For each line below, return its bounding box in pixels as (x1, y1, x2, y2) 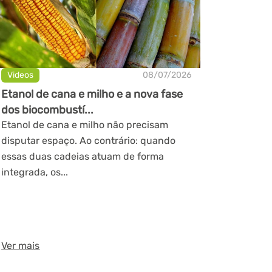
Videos (7, 69, 34, 80)
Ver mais (1, 239, 40, 251)
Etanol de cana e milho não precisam (1, 118, 169, 131)
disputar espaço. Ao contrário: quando (1, 134, 176, 146)
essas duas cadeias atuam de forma (1, 150, 165, 162)
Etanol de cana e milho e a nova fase (1, 87, 183, 101)
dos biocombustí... (1, 103, 94, 117)
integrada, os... (1, 166, 69, 178)
